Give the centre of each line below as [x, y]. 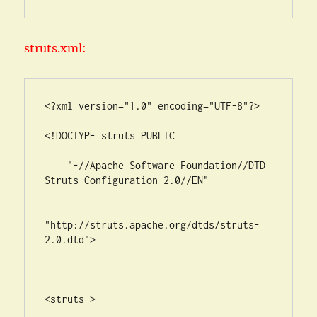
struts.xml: [56, 48]
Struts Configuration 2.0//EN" [127, 180]
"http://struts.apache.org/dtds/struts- [152, 225]
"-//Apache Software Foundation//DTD [56, 165]
